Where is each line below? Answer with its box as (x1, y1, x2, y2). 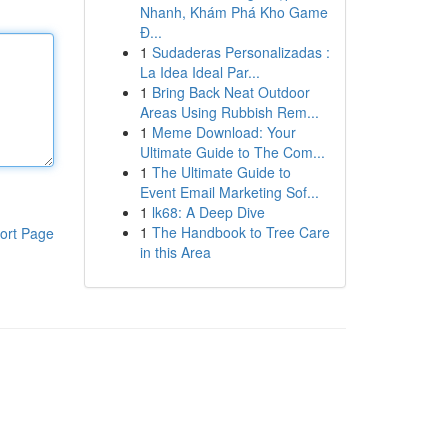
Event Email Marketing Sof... (139, 182, 319, 202)
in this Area (139, 242, 211, 262)
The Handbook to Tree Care (151, 222, 330, 242)
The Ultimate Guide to (151, 162, 291, 182)
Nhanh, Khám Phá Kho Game (139, 2, 328, 22)
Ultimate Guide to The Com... (139, 142, 325, 162)
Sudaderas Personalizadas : (151, 42, 330, 62)
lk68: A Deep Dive (151, 202, 265, 222)
